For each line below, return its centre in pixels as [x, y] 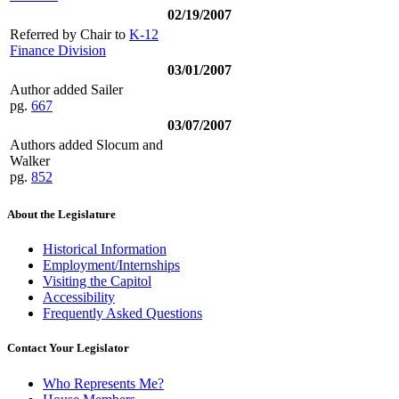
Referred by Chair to [69, 34]
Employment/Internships [111, 265]
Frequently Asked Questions [122, 313]
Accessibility [79, 297]
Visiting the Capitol [97, 281]
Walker [30, 160]
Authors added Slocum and [86, 144]
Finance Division [58, 50]
